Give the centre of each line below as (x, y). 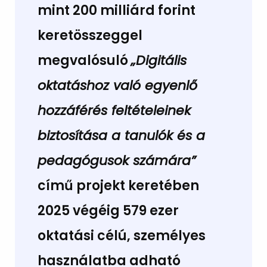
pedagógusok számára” (116, 161)
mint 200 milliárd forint (116, 11)
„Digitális (159, 61)
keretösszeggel (90, 36)
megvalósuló (84, 61)
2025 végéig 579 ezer (108, 211)
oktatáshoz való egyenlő (117, 86)
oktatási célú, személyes (121, 236)
